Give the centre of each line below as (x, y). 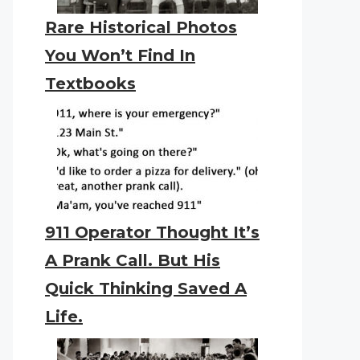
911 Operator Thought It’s (152, 232)
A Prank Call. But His (133, 260)
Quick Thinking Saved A (146, 288)
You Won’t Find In (120, 55)
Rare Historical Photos (141, 27)
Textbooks (90, 84)
